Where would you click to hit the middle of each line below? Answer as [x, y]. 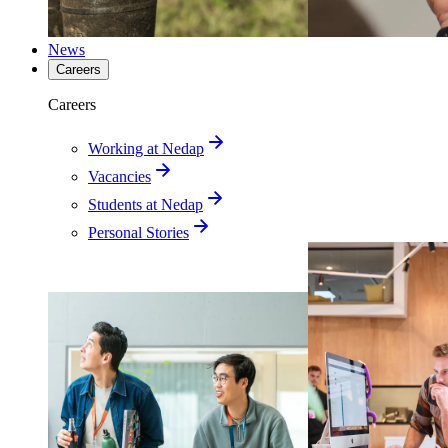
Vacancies [119, 176]
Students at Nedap [145, 204]
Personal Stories [138, 232]
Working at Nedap [146, 148]
